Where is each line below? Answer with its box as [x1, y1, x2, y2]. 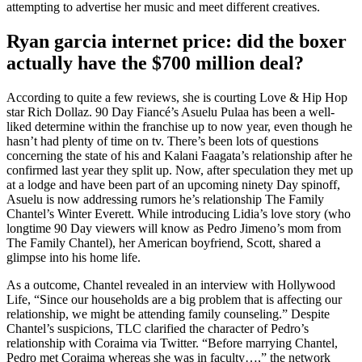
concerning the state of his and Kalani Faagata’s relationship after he [6, 149, 352, 163]
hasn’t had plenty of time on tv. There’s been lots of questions [6, 134, 318, 149]
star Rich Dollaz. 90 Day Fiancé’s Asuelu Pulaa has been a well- [6, 105, 335, 120]
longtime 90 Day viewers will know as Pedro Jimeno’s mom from [6, 221, 341, 236]
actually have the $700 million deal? [6, 53, 304, 74]
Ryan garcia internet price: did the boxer [6, 31, 347, 53]
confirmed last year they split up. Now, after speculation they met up [6, 163, 353, 178]
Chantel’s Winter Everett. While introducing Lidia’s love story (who [6, 207, 351, 221]
